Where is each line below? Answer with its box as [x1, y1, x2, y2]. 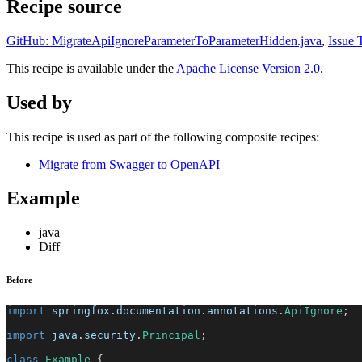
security [84, 329, 136, 342]
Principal [142, 329, 200, 342]
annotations [207, 305, 278, 318]
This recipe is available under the [6, 61, 176, 75]
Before [6, 275, 32, 285]
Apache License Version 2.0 [176, 61, 320, 75]
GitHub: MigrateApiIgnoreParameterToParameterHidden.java [6, 33, 322, 48]
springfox [52, 305, 110, 318]
